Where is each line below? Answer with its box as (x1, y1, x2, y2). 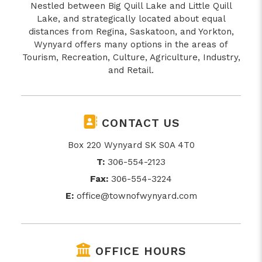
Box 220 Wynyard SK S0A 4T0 (67, 139, 195, 150)
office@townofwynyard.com (76, 190, 197, 201)
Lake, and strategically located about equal (36, 13, 226, 25)
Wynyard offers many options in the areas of (34, 39, 228, 50)
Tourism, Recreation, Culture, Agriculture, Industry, (22, 52, 240, 63)
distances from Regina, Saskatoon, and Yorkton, (28, 26, 234, 37)
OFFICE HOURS (91, 244, 186, 258)
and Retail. (108, 65, 154, 76)
